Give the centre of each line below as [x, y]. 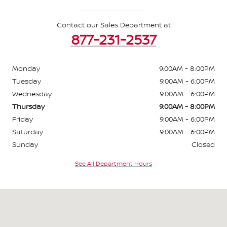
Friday [23, 119]
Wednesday [32, 93]
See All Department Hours [113, 164]
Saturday [28, 131]
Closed [203, 144]
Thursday [28, 106]
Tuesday [27, 81]
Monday [26, 68]
